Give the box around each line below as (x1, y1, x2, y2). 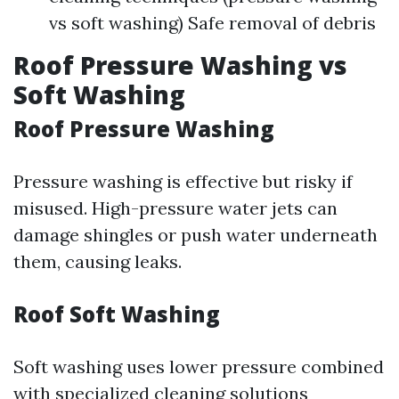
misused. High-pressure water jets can (13, 197, 338, 219)
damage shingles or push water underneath (13, 224, 378, 246)
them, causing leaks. (13, 250, 182, 273)
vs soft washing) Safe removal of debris (49, 12, 376, 34)
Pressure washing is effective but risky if (13, 170, 353, 192)
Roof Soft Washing (13, 299, 220, 329)
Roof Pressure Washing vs (13, 48, 347, 82)
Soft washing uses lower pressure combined (13, 355, 384, 378)
